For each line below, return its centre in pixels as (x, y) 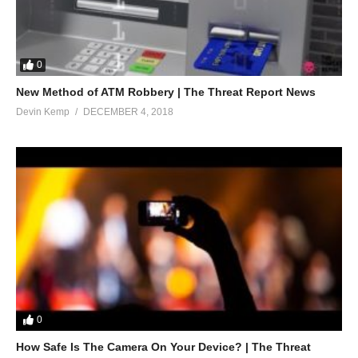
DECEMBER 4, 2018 (128, 111)
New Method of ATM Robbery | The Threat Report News (166, 91)
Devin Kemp (43, 111)
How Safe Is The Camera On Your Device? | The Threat (163, 346)
